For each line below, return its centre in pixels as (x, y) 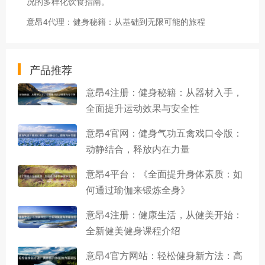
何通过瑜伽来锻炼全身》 (138, 189)
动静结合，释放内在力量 (138, 148)
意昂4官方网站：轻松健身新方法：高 (164, 255)
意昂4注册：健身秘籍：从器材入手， (164, 92)
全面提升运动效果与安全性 (143, 108)
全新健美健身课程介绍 (133, 230)
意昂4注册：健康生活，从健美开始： (164, 214)
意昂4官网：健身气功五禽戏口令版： (164, 132)
